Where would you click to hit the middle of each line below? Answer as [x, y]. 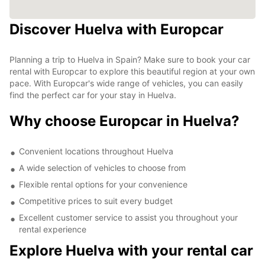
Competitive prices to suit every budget [96, 201]
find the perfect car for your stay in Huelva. [93, 95]
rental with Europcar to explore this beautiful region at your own [132, 71]
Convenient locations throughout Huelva [96, 151]
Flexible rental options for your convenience [103, 184]
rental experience [53, 229]
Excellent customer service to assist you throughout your [128, 217]
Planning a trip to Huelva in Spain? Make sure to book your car [130, 59]
